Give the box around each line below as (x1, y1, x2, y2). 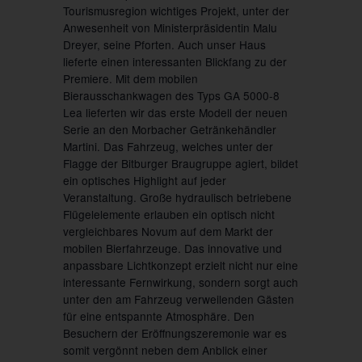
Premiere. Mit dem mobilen (62, 69, 198, 86)
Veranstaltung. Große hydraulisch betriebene (62, 188, 292, 205)
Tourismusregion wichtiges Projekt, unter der (62, 2, 289, 19)
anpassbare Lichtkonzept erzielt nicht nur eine (62, 256, 298, 273)
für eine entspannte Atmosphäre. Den (62, 307, 255, 324)
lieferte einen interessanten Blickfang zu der (62, 53, 287, 69)
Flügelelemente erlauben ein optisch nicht (62, 205, 275, 222)
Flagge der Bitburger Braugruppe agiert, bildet (62, 154, 298, 171)
